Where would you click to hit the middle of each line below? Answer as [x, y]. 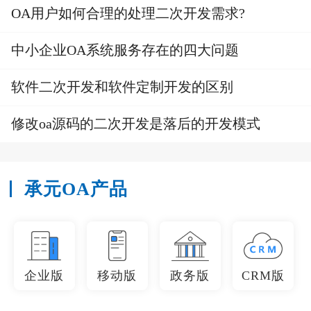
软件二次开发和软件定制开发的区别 [122, 86]
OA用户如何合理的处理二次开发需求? [128, 13]
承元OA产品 [76, 190]
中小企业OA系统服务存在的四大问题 [125, 50]
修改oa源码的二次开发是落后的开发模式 [136, 123]
